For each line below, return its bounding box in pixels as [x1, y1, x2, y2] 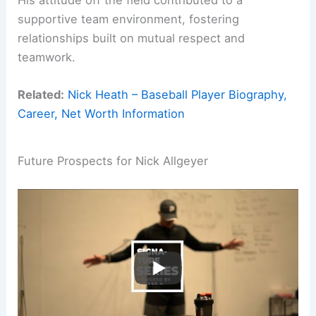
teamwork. [18, 49, 76, 64]
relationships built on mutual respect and [18, 30, 245, 45]
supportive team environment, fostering [18, 11, 240, 26]
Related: [18, 87, 65, 102]
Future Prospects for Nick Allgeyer [18, 153, 209, 168]
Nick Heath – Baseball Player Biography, [68, 87, 288, 102]
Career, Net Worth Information [18, 107, 186, 121]
